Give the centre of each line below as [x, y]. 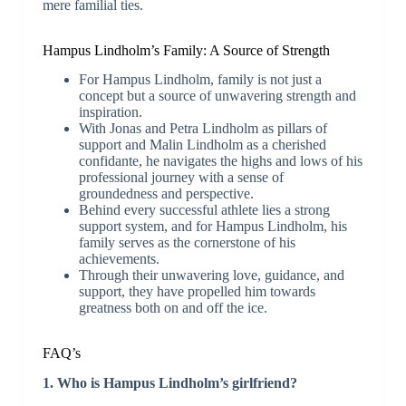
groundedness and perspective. [166, 194]
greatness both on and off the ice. [173, 308]
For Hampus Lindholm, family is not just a [200, 80]
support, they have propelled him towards [197, 292]
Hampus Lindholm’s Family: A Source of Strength [186, 50]
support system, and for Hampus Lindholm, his [213, 227]
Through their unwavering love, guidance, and [211, 275]
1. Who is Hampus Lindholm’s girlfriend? [169, 383]
